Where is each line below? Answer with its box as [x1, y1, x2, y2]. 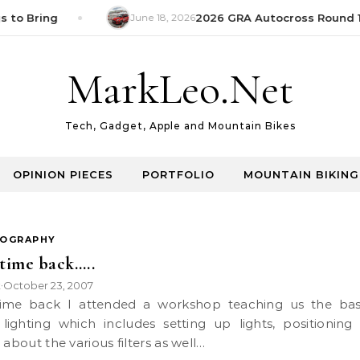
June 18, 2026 [124, 11, 190, 23]
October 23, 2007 [3, 279, 93, 292]
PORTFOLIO [142, 168, 215, 181]
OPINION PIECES [13, 168, 113, 181]
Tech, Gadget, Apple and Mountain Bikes [64, 120, 296, 132]
